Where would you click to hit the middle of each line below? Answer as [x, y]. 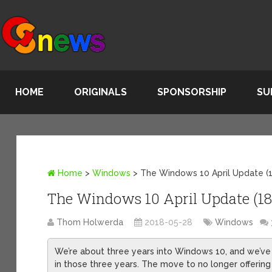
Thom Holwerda [90, 222]
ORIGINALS [100, 92]
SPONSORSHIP [192, 92]
